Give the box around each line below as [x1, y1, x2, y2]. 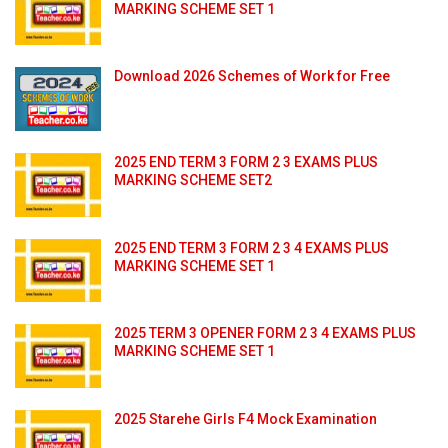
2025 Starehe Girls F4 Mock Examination [114, 410, 377, 427]
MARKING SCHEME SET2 [114, 171, 272, 188]
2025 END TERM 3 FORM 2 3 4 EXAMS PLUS [114, 239, 389, 256]
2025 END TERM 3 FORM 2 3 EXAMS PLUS [114, 153, 378, 170]
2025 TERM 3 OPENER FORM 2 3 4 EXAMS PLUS [114, 325, 416, 342]
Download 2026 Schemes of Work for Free [114, 68, 390, 85]
